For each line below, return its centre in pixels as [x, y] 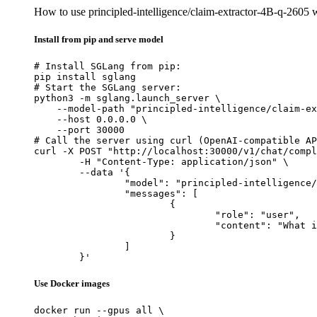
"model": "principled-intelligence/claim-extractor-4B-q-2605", [79, 183]
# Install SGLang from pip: [108, 66]
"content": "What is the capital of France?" [125, 225]
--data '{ [57, 172]
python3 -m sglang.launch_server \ [127, 98]
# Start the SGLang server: [108, 87]
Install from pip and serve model [99, 39]
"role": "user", [125, 214]
